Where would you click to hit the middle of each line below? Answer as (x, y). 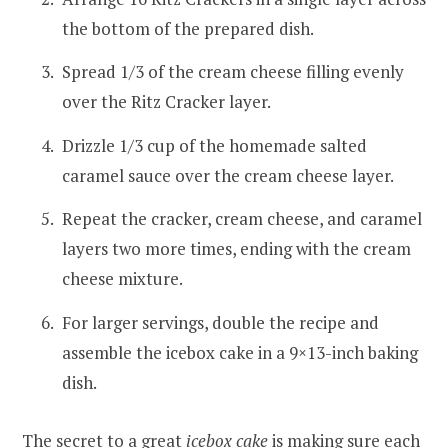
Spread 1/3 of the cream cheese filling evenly (233, 72)
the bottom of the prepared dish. (188, 28)
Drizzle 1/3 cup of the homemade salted (214, 145)
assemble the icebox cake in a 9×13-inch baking (240, 352)
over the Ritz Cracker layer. (166, 102)
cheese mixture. (122, 279)
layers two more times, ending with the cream (236, 249)
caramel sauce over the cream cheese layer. (228, 175)
